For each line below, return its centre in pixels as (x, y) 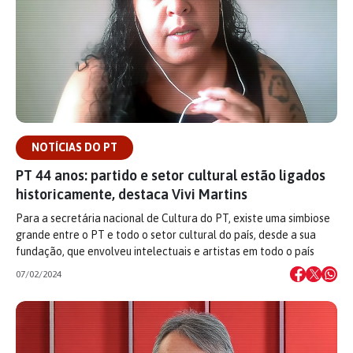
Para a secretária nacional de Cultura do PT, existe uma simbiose (173, 218)
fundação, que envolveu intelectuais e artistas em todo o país (165, 251)
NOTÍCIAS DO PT (74, 147)
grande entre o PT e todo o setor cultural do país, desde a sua (166, 235)
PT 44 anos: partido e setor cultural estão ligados (171, 175)
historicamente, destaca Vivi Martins (132, 194)
